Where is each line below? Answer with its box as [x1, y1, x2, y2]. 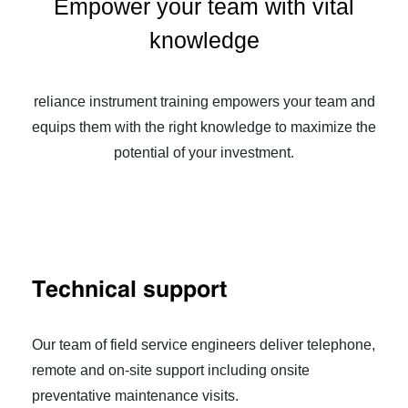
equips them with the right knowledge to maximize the [32, 118, 376, 135]
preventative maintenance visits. [32, 387, 239, 403]
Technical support [32, 279, 227, 302]
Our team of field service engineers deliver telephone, [32, 336, 375, 352]
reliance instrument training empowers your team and [33, 93, 375, 109]
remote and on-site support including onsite [32, 362, 310, 378]
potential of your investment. [114, 144, 294, 160]
